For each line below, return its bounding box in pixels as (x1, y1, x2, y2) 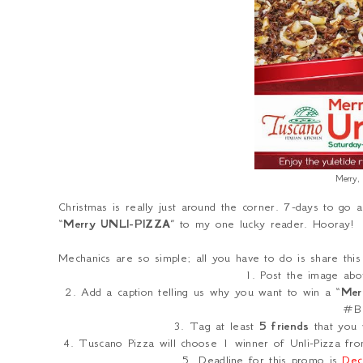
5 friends (258, 318, 310, 333)
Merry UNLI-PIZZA (63, 216, 171, 231)
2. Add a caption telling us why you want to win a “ (65, 284, 341, 299)
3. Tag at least (173, 318, 259, 333)
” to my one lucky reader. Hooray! (170, 216, 354, 231)
